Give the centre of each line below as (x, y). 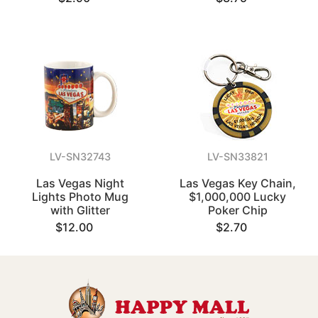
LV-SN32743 (81, 157)
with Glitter (81, 210)
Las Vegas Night (81, 183)
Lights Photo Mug (81, 197)
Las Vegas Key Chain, (237, 183)
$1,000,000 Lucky (238, 197)
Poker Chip (237, 210)
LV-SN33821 (237, 157)
